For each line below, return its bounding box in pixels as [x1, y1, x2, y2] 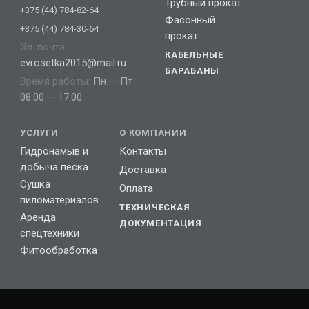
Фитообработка [20, 244, 97, 257]
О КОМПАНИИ [119, 128, 187, 139]
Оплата [119, 182, 153, 195]
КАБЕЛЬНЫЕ [165, 50, 224, 60]
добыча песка [20, 161, 88, 174]
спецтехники [20, 227, 79, 240]
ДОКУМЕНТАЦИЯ [119, 218, 202, 229]
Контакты [119, 145, 166, 158]
